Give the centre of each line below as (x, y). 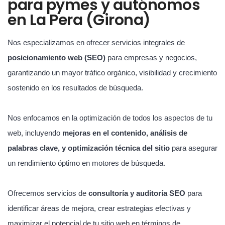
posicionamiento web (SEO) (57, 57)
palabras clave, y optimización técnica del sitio (89, 148)
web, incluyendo (35, 133)
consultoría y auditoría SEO (137, 193)
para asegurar (194, 148)
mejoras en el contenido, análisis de (125, 133)
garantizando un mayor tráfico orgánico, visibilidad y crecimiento (112, 72)
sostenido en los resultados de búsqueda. (75, 87)
